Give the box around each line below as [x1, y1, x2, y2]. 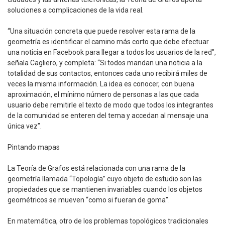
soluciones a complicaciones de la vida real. [8, 6, 144, 15]
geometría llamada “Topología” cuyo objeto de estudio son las [8, 175, 202, 183]
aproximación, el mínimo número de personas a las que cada [8, 90, 199, 99]
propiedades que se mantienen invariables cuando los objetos [8, 185, 202, 194]
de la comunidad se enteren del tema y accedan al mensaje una [8, 111, 208, 120]
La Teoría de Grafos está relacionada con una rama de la [8, 164, 185, 173]
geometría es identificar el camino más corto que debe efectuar [8, 38, 209, 46]
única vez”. [8, 122, 42, 131]
